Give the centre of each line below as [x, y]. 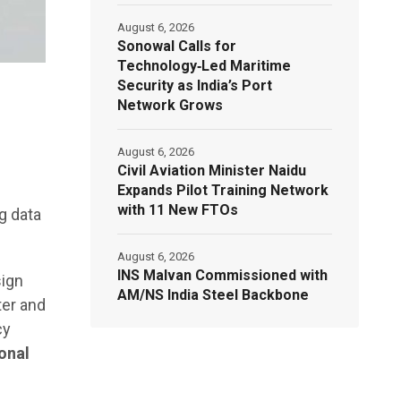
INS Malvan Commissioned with [223, 275]
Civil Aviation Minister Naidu [212, 170]
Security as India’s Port [195, 85]
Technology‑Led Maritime [205, 65]
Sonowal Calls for [177, 46]
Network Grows [171, 105]
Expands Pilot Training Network [223, 190]
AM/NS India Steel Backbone [213, 294]
